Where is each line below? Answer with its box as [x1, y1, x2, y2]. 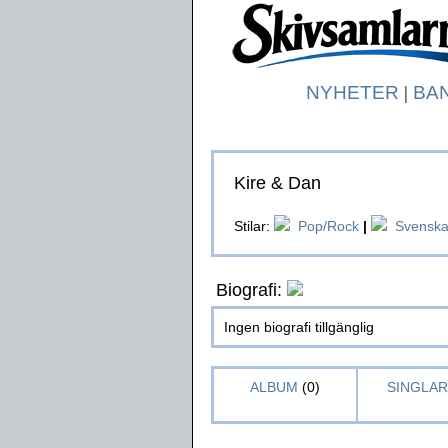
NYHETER [305, 82, 399, 103]
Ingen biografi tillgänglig [224, 319, 374, 335]
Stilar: [234, 218, 274, 234]
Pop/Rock [298, 218, 359, 234]
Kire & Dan [234, 173, 321, 193]
